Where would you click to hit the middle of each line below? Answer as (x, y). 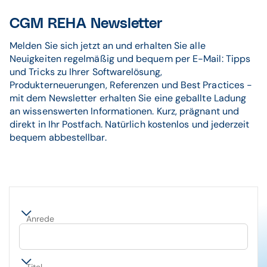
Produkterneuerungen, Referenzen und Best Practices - (131, 85)
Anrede (41, 219)
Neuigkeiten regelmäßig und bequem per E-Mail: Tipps (130, 59)
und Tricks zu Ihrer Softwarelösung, (86, 72)
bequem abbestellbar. (58, 138)
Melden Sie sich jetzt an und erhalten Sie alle (108, 46)
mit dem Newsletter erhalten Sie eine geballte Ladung (128, 98)
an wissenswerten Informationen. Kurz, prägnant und (124, 111)
